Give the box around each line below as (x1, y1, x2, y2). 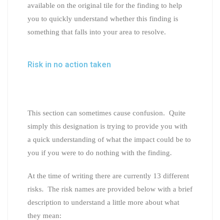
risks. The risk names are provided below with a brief (27, 185, 192, 193)
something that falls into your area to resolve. (27, 27, 166, 36)
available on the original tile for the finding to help (27, 1, 182, 9)
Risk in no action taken (27, 59, 111, 69)
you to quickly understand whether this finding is (27, 14, 178, 23)
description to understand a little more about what (27, 198, 179, 206)
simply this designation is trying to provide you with (27, 122, 188, 130)
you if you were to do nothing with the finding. (27, 148, 172, 157)
